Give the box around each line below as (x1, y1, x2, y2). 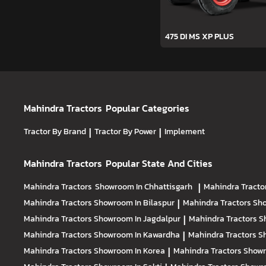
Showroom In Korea (94, 243, 165, 257)
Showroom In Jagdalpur (94, 211, 180, 225)
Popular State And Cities (106, 156, 213, 170)
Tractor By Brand (24, 124, 86, 138)
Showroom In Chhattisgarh (95, 179, 192, 193)
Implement (164, 124, 205, 138)
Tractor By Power (94, 124, 156, 138)
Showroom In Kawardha (94, 227, 180, 241)
